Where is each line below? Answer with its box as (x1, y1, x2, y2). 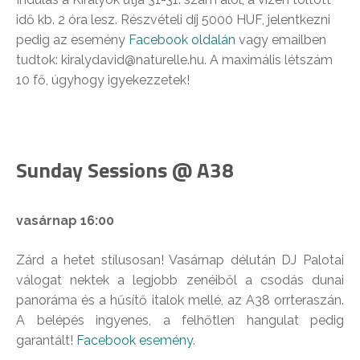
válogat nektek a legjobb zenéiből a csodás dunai (16, 272, 344, 288)
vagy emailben (235, 32, 326, 48)
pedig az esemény (16, 32, 129, 48)
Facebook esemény (76, 333, 193, 349)
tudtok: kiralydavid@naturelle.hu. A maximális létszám (16, 52, 333, 68)
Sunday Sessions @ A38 (16, 154, 234, 186)
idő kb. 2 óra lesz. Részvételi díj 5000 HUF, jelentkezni (16, 12, 330, 28)
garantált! (16, 333, 76, 349)
